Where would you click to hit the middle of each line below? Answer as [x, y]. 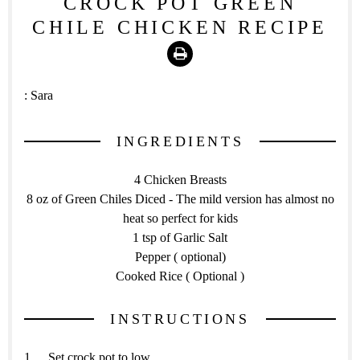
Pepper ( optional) [180, 257]
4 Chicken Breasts [180, 180]
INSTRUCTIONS [180, 319]
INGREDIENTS [180, 141]
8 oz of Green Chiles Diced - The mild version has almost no [180, 199]
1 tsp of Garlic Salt [180, 237]
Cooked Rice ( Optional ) [180, 276]
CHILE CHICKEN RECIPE [180, 27]
